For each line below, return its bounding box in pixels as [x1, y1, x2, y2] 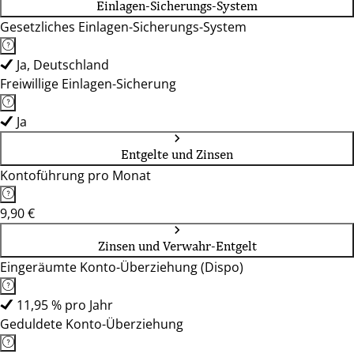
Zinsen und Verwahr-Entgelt [97, 238, 257, 254]
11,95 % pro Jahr [17, 296, 113, 314]
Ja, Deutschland [17, 56, 109, 73]
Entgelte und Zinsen [121, 146, 233, 162]
